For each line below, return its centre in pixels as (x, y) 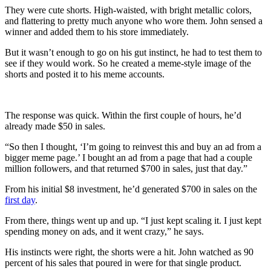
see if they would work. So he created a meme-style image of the (128, 63)
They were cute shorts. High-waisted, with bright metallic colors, (128, 10)
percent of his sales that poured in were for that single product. (123, 263)
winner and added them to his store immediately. (97, 31)
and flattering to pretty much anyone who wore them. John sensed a (134, 21)
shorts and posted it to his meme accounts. (85, 74)
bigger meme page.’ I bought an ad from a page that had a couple (129, 157)
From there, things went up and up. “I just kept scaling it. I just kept (133, 220)
